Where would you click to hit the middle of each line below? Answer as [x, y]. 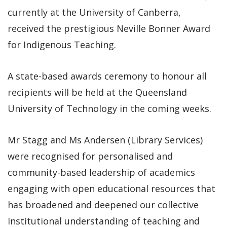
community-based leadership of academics [101, 172]
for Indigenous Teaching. [62, 44]
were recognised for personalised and [90, 156]
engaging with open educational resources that [111, 188]
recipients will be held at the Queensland [97, 92]
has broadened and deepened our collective [103, 204]
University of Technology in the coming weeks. [109, 108]
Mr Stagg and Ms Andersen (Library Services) [105, 140]
